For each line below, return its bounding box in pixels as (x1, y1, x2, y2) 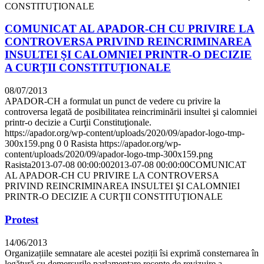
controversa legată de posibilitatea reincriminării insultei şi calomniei (5, 107, 257, 117)
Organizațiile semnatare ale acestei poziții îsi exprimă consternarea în (5, 247, 259, 258)
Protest (5, 213, 38, 226)
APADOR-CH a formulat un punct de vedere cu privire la (5, 96, 220, 107)
